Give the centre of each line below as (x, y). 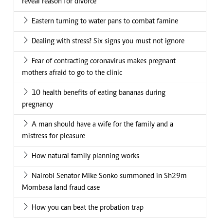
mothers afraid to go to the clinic (72, 73)
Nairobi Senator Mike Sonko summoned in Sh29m (109, 176)
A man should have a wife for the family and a (102, 125)
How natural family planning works (85, 156)
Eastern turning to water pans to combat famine (105, 22)
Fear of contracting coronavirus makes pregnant (104, 62)
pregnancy (37, 105)
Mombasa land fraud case (61, 188)
